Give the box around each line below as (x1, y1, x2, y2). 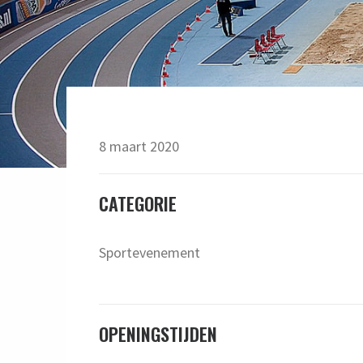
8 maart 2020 (99, 136, 180, 156)
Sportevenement (99, 242, 201, 262)
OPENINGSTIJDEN (99, 320, 218, 347)
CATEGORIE (99, 190, 177, 216)
